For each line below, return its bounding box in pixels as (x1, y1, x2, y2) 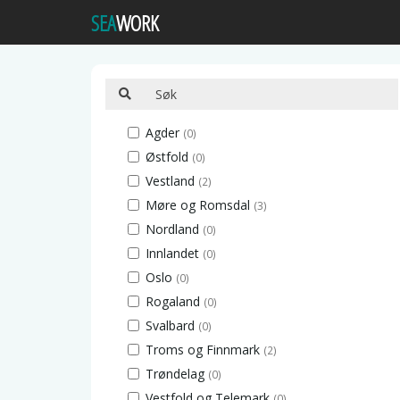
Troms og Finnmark (146, 341, 260, 358)
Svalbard (146, 317, 195, 334)
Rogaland (146, 293, 200, 310)
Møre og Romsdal (146, 196, 250, 213)
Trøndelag (146, 365, 204, 382)
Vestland (146, 172, 195, 189)
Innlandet (146, 245, 199, 262)
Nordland (146, 221, 199, 237)
